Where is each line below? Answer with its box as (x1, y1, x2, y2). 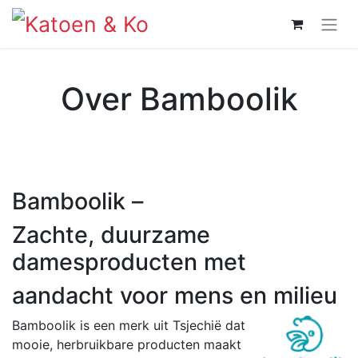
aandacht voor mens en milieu (12, 280, 337, 309)
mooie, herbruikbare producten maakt (12, 336, 241, 352)
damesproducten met (12, 247, 253, 276)
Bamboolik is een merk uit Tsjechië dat (12, 316, 245, 333)
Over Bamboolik (60, 79, 298, 117)
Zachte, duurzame (12, 220, 210, 249)
